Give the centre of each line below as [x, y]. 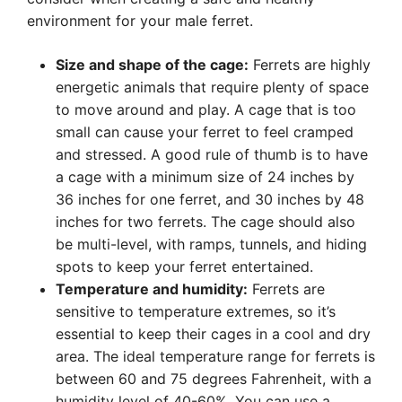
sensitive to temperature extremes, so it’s [196, 311]
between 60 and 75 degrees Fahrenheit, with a [214, 379]
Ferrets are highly [310, 65]
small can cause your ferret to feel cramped [205, 132]
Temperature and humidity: [152, 289]
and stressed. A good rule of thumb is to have [212, 154]
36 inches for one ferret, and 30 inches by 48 [210, 199]
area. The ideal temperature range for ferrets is [215, 356]
